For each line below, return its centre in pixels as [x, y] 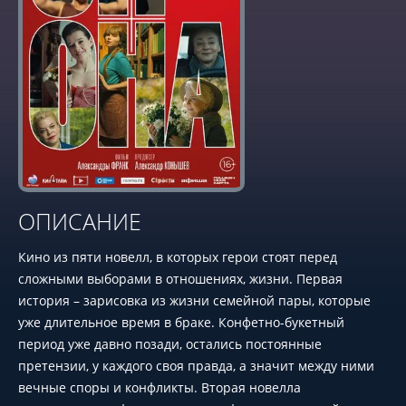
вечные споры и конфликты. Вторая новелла [159, 387]
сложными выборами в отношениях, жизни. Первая [180, 279]
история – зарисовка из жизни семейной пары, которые [194, 300]
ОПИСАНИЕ [80, 221]
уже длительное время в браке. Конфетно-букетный [181, 322]
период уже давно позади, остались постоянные [170, 344]
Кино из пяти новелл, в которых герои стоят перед [178, 257]
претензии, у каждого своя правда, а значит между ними [196, 366]
